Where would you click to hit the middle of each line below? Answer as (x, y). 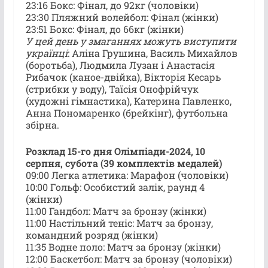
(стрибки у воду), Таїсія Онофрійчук (112, 89)
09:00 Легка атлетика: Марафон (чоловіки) (127, 175)
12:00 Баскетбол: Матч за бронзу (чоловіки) (129, 258)
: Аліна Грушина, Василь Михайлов (152, 53)
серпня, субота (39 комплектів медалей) (124, 163)
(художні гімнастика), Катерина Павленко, (128, 100)
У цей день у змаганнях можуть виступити (131, 41)
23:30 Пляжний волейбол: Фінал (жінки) (122, 17)
